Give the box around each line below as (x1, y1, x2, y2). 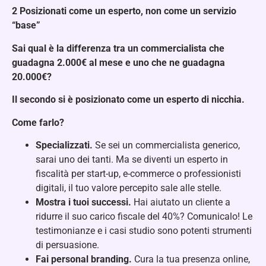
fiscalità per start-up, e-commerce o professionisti (36, 167, 241, 179)
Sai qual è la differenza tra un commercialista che (12, 42, 224, 54)
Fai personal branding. (36, 253, 132, 265)
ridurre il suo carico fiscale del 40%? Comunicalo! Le (36, 210, 252, 222)
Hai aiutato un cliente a (131, 196, 230, 208)
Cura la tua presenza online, (132, 253, 250, 265)
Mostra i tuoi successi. (36, 196, 131, 208)
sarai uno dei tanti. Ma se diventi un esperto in (36, 153, 228, 165)
